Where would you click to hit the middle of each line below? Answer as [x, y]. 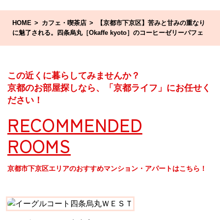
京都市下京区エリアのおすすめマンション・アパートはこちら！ [107, 169]
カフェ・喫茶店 [64, 23]
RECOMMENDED [75, 124]
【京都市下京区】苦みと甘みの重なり [151, 23]
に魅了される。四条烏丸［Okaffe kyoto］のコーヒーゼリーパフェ [108, 33]
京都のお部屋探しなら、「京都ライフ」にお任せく [109, 88]
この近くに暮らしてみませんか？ [74, 76]
